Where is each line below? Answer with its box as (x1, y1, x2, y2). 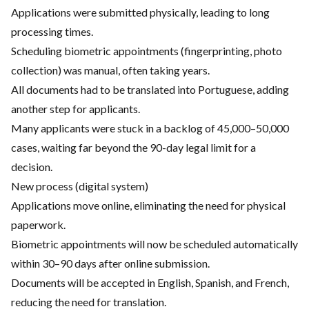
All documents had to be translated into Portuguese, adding (11, 83, 289, 96)
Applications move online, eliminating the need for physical (11, 199, 286, 212)
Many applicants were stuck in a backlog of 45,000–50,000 (11, 121, 289, 134)
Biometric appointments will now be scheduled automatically (11, 237, 298, 250)
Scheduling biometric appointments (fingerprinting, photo (11, 44, 282, 57)
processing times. (11, 25, 93, 38)
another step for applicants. (11, 102, 140, 115)
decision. (11, 160, 52, 173)
